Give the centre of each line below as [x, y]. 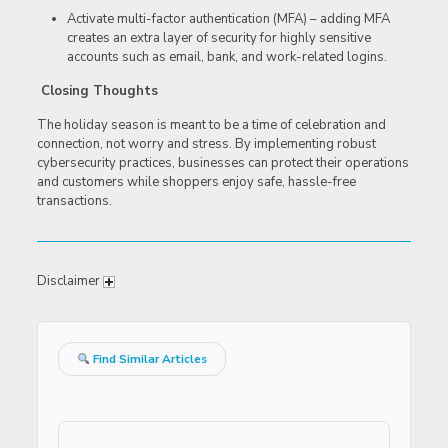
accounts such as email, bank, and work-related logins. [226, 57]
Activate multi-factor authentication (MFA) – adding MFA [228, 19]
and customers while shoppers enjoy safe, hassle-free [196, 182]
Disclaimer [69, 281]
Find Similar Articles [149, 359]
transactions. [74, 201]
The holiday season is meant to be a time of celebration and [211, 125]
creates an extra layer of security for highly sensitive [218, 38]
